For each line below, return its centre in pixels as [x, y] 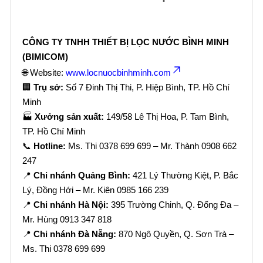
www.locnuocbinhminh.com [118, 73]
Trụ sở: [48, 87]
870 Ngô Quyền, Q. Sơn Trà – [175, 234]
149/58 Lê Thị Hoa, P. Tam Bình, [166, 117]
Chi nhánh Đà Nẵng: [75, 234]
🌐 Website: [44, 73]
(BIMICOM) [45, 57]
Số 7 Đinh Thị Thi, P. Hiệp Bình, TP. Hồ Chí [146, 87]
